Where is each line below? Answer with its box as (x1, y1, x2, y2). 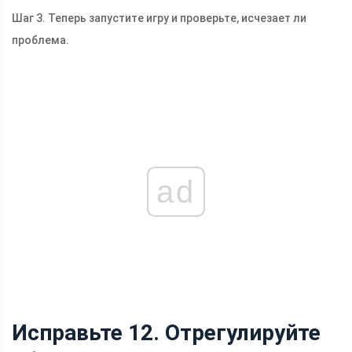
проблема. (12, 34, 69, 47)
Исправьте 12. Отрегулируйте (12, 320, 321, 346)
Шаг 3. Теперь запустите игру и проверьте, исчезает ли (12, 12, 306, 25)
